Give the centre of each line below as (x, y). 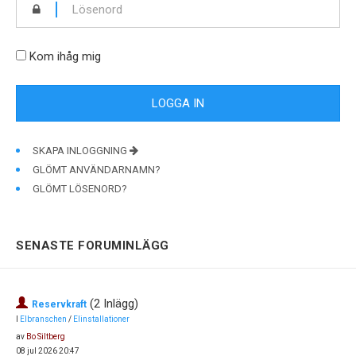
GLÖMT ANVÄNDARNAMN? (97, 170)
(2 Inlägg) (112, 304)
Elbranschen (43, 319)
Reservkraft (59, 304)
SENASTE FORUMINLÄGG (93, 246)
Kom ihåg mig (64, 56)
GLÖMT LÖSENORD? (80, 189)
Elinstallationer (101, 319)
